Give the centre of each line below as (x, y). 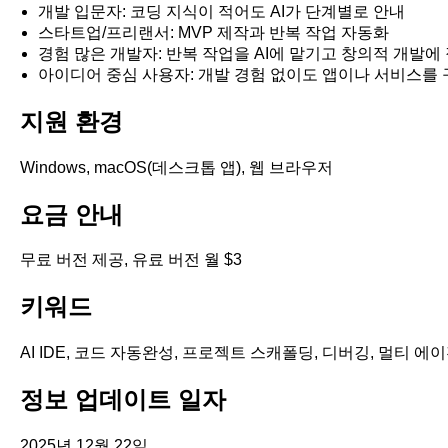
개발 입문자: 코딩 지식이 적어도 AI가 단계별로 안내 (221, 11)
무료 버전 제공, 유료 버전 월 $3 (131, 260)
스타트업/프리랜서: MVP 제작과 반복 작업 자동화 (213, 32)
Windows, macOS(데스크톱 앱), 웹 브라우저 (176, 167)
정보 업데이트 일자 (123, 400)
